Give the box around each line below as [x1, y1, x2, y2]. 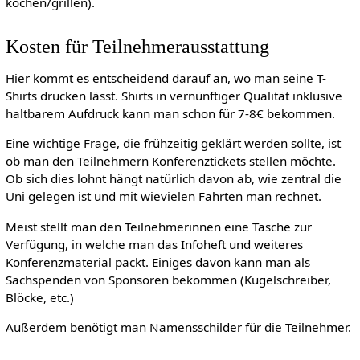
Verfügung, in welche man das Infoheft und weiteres [5, 235, 303, 252]
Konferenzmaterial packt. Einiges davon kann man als [5, 253, 310, 270]
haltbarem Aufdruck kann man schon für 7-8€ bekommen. [5, 105, 335, 122]
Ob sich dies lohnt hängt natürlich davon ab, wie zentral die [5, 170, 342, 187]
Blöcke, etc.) [5, 288, 74, 305]
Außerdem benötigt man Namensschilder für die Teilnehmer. [5, 318, 351, 335]
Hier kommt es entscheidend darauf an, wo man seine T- [5, 70, 326, 87]
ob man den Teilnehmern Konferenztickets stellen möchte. [5, 153, 336, 170]
